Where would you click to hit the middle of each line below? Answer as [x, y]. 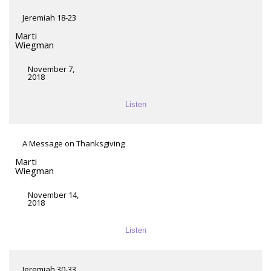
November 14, [53, 195]
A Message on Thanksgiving [73, 144]
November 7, [51, 69]
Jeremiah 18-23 [49, 18]
